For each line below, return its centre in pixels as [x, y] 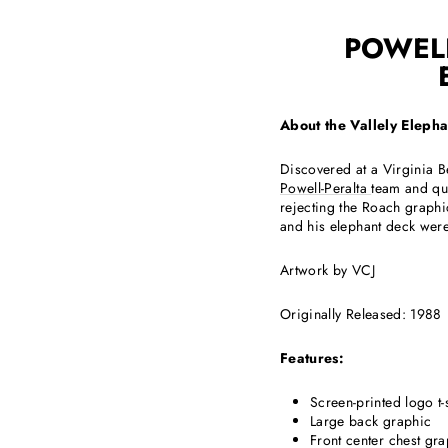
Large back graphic [371, 421]
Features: [312, 358]
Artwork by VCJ [327, 270]
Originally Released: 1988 [361, 314]
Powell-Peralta [326, 188]
